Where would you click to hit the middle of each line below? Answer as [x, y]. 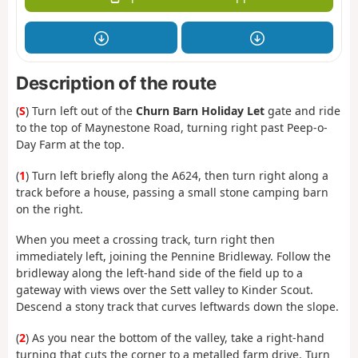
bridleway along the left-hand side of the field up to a [159, 273]
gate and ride [302, 111]
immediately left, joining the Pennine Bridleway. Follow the [173, 257]
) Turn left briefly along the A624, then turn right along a [177, 175]
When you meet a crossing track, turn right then [145, 240]
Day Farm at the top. [70, 145]
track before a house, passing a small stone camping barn [172, 192]
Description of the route [116, 83]
